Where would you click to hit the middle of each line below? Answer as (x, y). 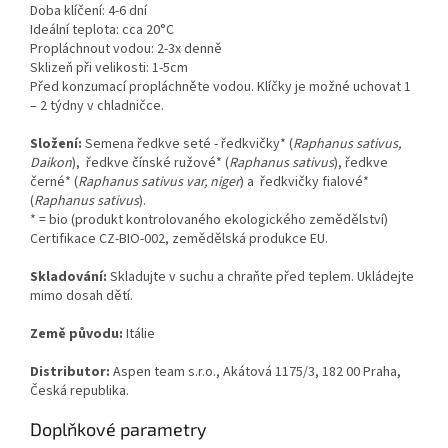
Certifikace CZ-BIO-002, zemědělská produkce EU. (179, 239)
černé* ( (54, 182)
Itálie (139, 334)
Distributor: (70, 372)
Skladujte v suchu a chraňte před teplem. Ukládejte (262, 277)
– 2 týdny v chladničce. (98, 106)
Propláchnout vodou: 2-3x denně (126, 49)
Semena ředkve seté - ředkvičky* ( (189, 144)
